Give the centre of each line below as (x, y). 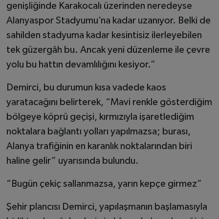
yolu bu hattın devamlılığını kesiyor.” (81, 65)
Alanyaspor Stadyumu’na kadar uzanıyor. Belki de (108, 21)
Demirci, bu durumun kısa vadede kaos (86, 88)
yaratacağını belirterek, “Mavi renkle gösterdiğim (109, 102)
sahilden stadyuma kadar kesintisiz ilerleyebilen (104, 35)
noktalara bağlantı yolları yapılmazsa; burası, (98, 132)
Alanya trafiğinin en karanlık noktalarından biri (99, 146)
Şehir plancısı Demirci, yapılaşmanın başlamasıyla (107, 207)
